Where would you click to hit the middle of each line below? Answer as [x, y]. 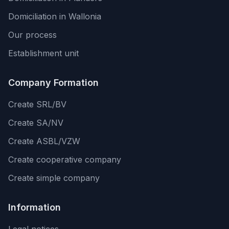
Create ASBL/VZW [44, 141]
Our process [32, 35]
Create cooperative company [65, 159]
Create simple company [54, 178]
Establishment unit [43, 53]
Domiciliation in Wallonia [55, 16]
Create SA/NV [36, 123]
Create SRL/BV [37, 104]
